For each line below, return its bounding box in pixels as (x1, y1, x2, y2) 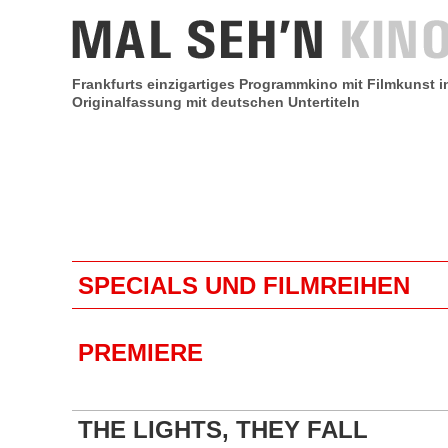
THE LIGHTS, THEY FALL (78, 416, 368, 443)
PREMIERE (78, 339, 203, 366)
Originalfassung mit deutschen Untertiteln (72, 94, 360, 110)
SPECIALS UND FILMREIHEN (78, 272, 410, 299)
